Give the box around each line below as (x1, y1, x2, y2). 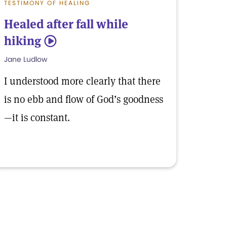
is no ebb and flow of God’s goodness (4, 93, 163, 106)
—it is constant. (4, 111, 70, 124)
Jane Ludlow (4, 54, 47, 64)
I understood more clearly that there (4, 74, 161, 88)
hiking (4, 33, 41, 49)
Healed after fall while (4, 16, 128, 32)
